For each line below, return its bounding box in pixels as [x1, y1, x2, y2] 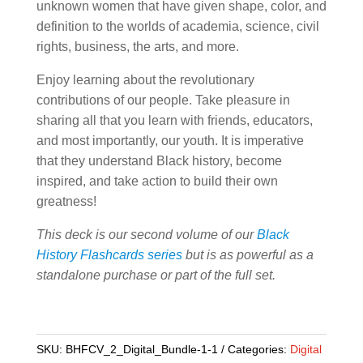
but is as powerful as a [181, 247, 314, 262]
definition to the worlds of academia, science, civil [36, 19, 319, 33]
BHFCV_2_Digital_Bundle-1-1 [65, 342, 218, 356]
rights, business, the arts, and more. [36, 39, 239, 53]
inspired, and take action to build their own [36, 173, 278, 188]
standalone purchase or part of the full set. [36, 267, 275, 282]
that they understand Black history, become [36, 153, 282, 168]
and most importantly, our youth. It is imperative [36, 133, 304, 147]
